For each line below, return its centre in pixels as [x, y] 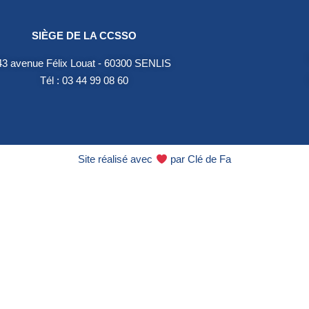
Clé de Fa [209, 159]
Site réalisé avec [117, 159]
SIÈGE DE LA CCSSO [84, 35]
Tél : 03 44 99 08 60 [84, 80]
